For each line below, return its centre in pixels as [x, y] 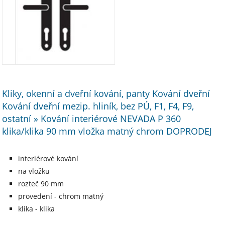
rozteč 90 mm [41, 183]
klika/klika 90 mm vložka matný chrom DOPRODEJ [107, 131]
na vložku [34, 171]
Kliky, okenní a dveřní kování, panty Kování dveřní [106, 93]
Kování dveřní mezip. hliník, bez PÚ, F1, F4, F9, [98, 105]
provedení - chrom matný [61, 196]
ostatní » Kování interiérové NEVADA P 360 [92, 118]
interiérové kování [48, 158]
